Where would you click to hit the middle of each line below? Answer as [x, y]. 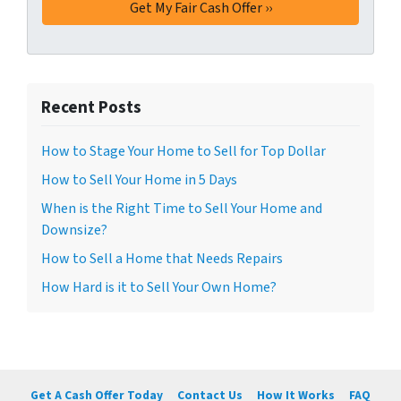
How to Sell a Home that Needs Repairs [162, 258]
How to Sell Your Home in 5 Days [139, 179]
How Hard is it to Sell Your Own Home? [159, 287]
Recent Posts [91, 107]
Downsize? [74, 230]
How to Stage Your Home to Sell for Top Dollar [183, 151]
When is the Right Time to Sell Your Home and [182, 208]
